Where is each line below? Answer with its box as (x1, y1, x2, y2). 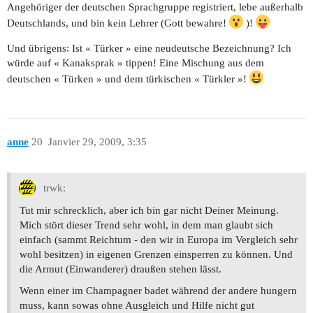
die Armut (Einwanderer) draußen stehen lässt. (20, 263, 221, 275)
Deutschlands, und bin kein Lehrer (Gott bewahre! (7, 17, 229, 29)
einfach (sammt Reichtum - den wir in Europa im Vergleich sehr (20, 233, 298, 245)
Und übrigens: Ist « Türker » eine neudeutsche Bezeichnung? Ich (7, 43, 291, 54)
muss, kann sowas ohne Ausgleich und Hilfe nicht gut (20, 299, 254, 311)
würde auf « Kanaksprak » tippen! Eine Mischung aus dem (7, 57, 264, 69)
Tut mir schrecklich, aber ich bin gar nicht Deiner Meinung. (20, 204, 279, 216)
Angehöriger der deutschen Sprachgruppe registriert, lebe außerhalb (7, 1, 303, 13)
